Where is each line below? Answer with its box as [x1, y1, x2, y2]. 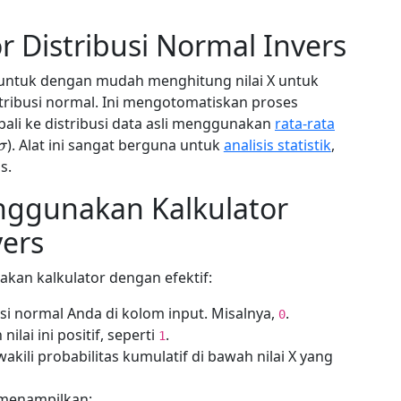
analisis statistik [223, 135, 331, 155]
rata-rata [275, 114, 335, 133]
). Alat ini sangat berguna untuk [6, 135, 224, 155]
